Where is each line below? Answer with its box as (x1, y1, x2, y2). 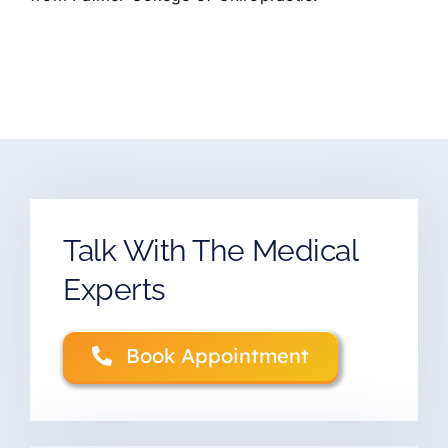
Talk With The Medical (62, 232, 358, 268)
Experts (62, 271, 165, 307)
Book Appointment (125, 342, 309, 368)
